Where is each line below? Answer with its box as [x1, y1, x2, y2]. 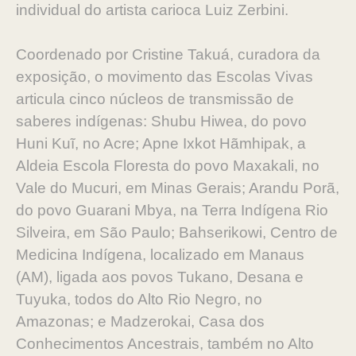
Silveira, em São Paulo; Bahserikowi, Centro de [16, 224, 338, 241]
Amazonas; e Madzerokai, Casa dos [16, 313, 265, 330]
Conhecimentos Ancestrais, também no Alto [16, 335, 314, 352]
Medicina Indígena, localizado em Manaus [16, 246, 304, 263]
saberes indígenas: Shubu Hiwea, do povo [16, 113, 307, 130]
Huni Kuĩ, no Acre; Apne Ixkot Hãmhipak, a [16, 135, 306, 152]
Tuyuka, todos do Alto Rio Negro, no [16, 291, 262, 308]
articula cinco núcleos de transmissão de [16, 91, 294, 107]
